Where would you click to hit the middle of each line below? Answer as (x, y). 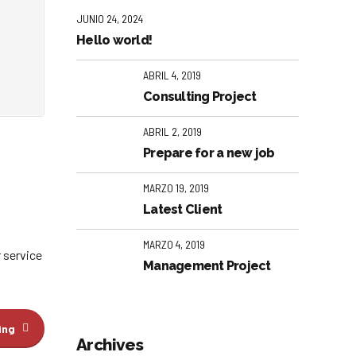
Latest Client (183, 209)
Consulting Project (200, 96)
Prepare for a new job (209, 153)
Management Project (207, 265)
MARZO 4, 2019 (174, 245)
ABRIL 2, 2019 (172, 132)
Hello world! (114, 40)
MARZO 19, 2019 (176, 188)
